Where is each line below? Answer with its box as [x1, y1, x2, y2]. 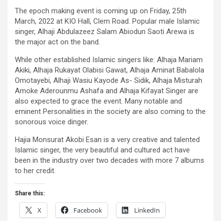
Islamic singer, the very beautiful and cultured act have [15, 146, 190, 155]
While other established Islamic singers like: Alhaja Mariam [15, 55, 203, 65]
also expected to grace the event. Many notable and [15, 97, 182, 106]
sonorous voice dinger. [15, 117, 88, 127]
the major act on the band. [15, 37, 100, 47]
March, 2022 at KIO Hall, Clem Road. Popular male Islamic [15, 17, 200, 26]
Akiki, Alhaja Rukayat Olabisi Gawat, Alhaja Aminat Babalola [15, 66, 204, 75]
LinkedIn [134, 206, 160, 215]
